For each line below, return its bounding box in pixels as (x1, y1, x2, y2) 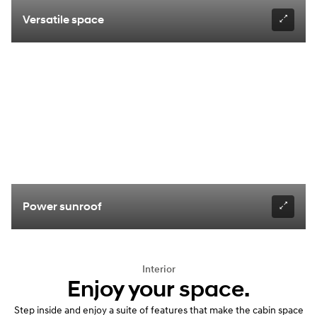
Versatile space (23, 13, 104, 28)
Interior (142, 263, 175, 276)
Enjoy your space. (67, 276, 250, 304)
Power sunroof (23, 200, 102, 214)
